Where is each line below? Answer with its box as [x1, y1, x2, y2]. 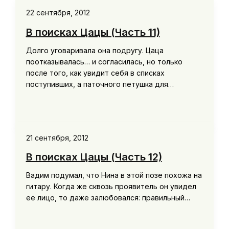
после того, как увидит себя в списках [26, 68, 165, 77]
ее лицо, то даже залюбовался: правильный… [26, 193, 190, 202]
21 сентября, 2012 [26, 133, 88, 142]
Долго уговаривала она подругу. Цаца [26, 45, 164, 55]
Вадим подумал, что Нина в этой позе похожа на [26, 171, 202, 180]
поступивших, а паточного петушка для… [26, 79, 174, 88]
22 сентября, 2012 [26, 8, 90, 17]
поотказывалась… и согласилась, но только [26, 57, 182, 66]
